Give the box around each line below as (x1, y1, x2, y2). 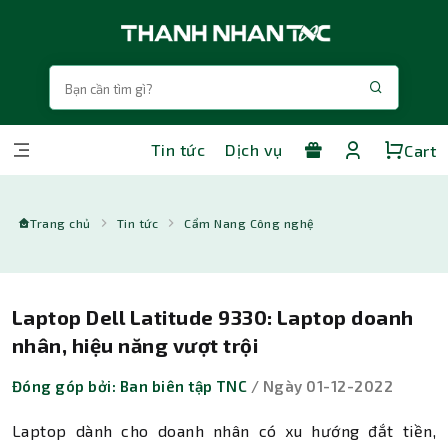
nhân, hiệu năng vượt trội (12, 333, 258, 357)
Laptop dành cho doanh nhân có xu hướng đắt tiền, (12, 421, 436, 440)
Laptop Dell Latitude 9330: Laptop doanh (12, 305, 414, 329)
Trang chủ (30, 216, 91, 230)
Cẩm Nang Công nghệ (184, 216, 315, 230)
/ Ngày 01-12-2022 (247, 377, 394, 395)
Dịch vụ (225, 140, 283, 160)
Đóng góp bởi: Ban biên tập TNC (12, 377, 248, 395)
